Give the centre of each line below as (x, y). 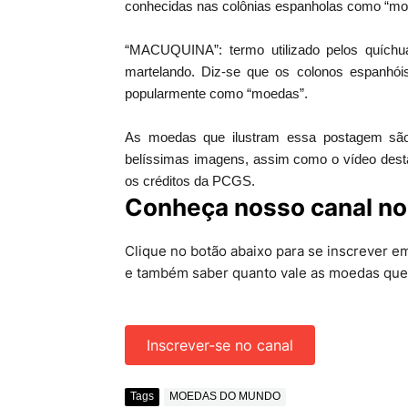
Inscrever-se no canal (220, 345)
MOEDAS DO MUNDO (225, 397)
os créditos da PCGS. (190, 180)
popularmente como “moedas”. (216, 93)
